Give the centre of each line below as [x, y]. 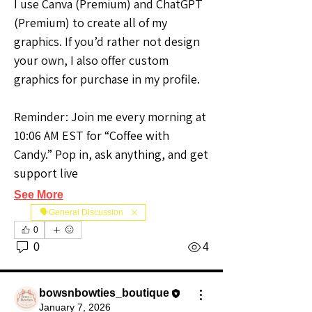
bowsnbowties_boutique [104, 293]
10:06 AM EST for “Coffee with [92, 136]
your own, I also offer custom [91, 61]
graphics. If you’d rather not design [107, 42]
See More [39, 195]
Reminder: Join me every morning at [110, 117]
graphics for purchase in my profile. [107, 79]
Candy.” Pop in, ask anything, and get [111, 155]
